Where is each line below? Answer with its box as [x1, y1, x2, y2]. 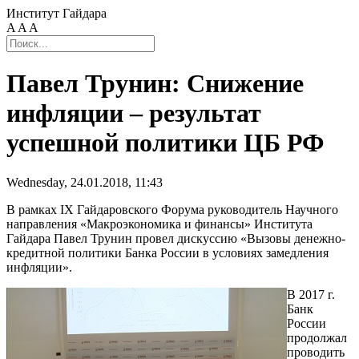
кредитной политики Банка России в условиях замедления [6, 245, 329, 260]
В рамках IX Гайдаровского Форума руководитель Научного [6, 202, 338, 216]
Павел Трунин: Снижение [6, 69, 304, 99]
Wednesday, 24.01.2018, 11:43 [6, 175, 163, 189]
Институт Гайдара [6, 6, 107, 20]
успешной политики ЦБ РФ [6, 128, 324, 158]
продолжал [287, 330, 347, 345]
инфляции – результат [6, 99, 261, 128]
